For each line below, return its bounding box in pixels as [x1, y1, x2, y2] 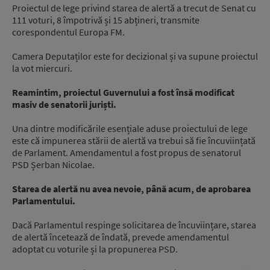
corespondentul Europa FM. [12, 26, 125, 38]
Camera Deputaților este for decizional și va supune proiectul [12, 50, 258, 62]
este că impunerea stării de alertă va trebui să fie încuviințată [12, 134, 256, 146]
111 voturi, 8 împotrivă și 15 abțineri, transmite [12, 14, 199, 26]
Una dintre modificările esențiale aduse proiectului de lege [12, 122, 248, 134]
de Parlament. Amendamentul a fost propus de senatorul [12, 146, 241, 159]
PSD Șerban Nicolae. [12, 159, 95, 171]
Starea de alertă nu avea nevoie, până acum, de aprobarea [12, 183, 251, 195]
